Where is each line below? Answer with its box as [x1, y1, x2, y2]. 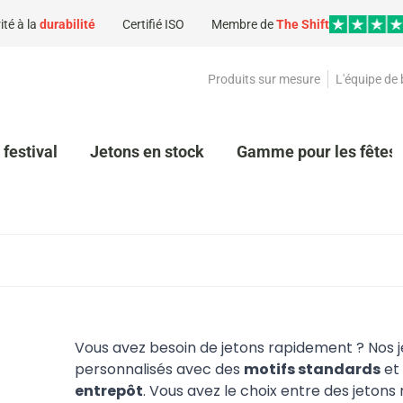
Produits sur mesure [208, 72, 320, 86]
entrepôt [75, 381, 144, 401]
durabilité [39, 16, 95, 31]
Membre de [210, 16, 276, 31]
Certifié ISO [121, 16, 184, 31]
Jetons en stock [90, 142, 204, 161]
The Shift [275, 16, 329, 31]
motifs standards [244, 359, 381, 380]
